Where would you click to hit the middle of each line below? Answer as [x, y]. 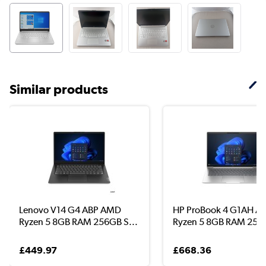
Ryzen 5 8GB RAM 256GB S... [78, 221]
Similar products [59, 89]
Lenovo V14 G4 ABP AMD [70, 210]
